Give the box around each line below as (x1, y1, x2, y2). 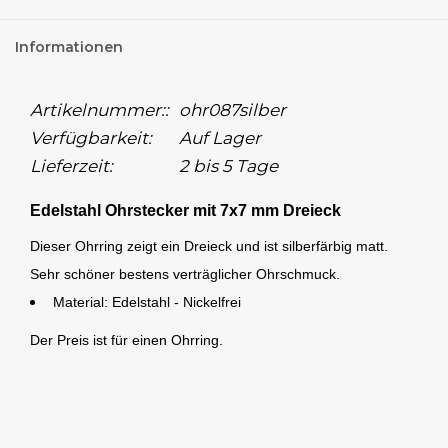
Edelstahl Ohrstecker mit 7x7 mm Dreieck (30, 202, 341, 220)
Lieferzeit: (30, 156, 113, 177)
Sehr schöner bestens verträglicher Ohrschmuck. (30, 266, 340, 283)
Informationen (15, 38, 123, 57)
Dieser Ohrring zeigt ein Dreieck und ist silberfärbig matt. (30, 238, 388, 255)
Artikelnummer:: (30, 100, 169, 121)
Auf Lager (179, 128, 261, 149)
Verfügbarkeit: (30, 128, 152, 149)
